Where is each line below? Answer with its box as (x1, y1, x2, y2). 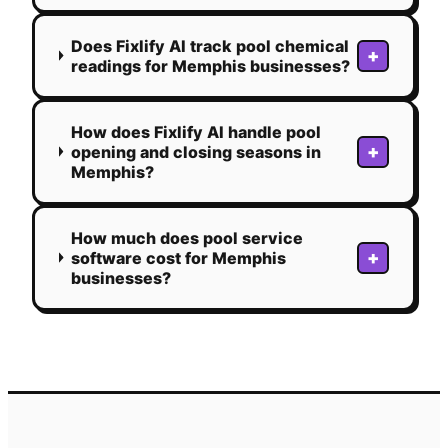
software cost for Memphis (70, 247, 286, 268)
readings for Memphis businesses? (70, 55, 350, 76)
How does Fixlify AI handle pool (70, 121, 321, 142)
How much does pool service (70, 227, 303, 248)
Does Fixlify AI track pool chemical (70, 35, 349, 56)
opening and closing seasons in (70, 141, 321, 162)
